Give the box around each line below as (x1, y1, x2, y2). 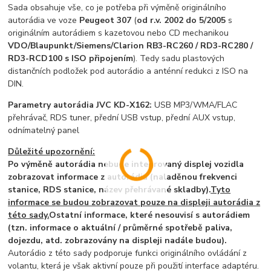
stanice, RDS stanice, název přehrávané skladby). (8, 184, 211, 196)
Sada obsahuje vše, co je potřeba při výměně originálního (8, 2, 227, 14)
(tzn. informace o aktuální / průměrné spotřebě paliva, (8, 222, 233, 234)
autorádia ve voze (8, 15, 80, 27)
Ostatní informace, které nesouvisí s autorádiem (49, 209, 250, 221)
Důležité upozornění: (8, 146, 96, 158)
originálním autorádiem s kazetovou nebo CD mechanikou (8, 27, 229, 39)
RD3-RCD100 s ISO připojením (8, 53, 134, 65)
